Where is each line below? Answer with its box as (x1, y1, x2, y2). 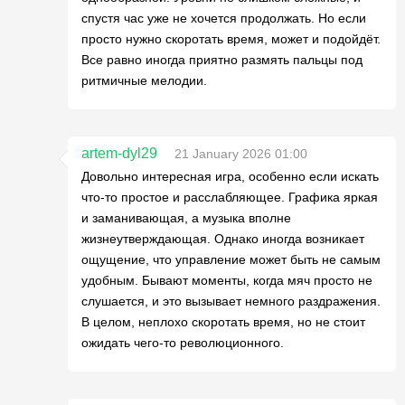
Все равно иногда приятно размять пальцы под (81, 52, 363, 67)
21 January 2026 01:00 (174, 146, 307, 161)
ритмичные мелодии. (81, 73, 207, 88)
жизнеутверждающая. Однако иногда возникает (81, 231, 364, 246)
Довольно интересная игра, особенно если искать (81, 169, 379, 184)
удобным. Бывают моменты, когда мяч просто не (81, 273, 372, 287)
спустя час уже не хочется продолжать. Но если (81, 11, 366, 25)
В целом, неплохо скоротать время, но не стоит (81, 315, 365, 329)
